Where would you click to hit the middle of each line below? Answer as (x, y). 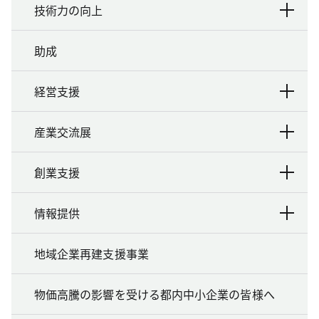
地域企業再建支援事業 (91, 254)
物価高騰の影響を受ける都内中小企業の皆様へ (155, 294)
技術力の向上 (68, 10)
